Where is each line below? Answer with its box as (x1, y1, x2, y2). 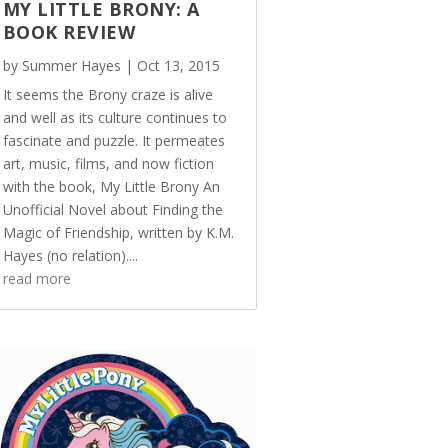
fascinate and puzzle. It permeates (2, 130, 225, 150)
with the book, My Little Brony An (2, 176, 220, 196)
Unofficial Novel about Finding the (2, 199, 223, 219)
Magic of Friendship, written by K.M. (2, 222, 234, 242)
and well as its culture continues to (2, 107, 227, 127)
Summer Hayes (21, 55, 121, 75)
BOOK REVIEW (2, 19, 136, 44)
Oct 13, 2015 (136, 55, 220, 75)
